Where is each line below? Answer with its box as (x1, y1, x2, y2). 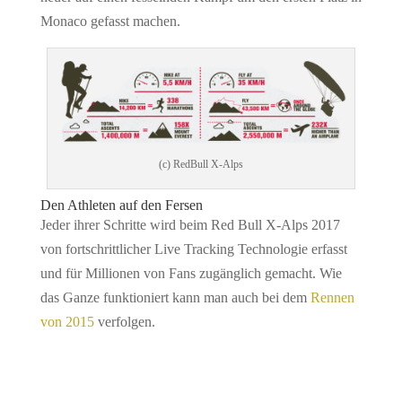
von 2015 (39, 313, 94, 329)
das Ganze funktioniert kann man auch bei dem (39, 289, 310, 305)
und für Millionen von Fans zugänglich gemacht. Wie (39, 265, 342, 281)
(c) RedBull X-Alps (158, 157, 243, 170)
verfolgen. (93, 313, 155, 329)
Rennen (310, 289, 354, 305)
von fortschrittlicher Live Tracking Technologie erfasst (39, 240, 347, 257)
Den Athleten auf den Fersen (39, 197, 203, 213)
